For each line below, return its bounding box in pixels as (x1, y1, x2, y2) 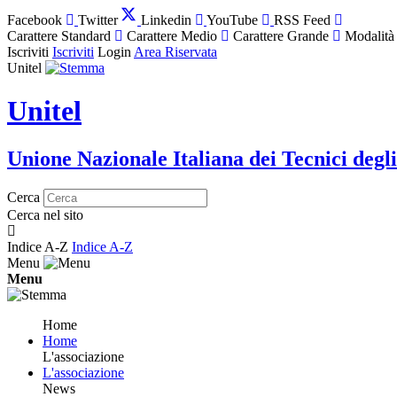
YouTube (206, 12, 258, 27)
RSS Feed (274, 12, 331, 27)
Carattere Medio (127, 28, 217, 43)
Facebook (7, 12, 62, 27)
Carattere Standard (7, 28, 111, 43)
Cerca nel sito (7, 206, 83, 222)
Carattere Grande (233, 28, 329, 43)
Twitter (78, 12, 118, 27)
